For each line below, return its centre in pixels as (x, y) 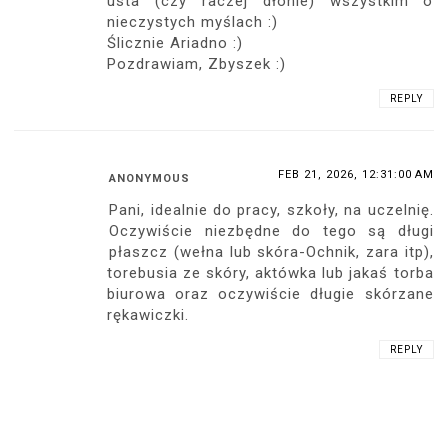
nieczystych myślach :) (193, 22)
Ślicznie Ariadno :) (175, 43)
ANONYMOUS (150, 179)
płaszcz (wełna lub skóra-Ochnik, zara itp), (271, 252)
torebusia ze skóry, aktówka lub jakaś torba (270, 273)
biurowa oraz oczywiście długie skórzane (270, 294)
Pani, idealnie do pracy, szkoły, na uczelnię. (271, 210)
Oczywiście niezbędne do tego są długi (271, 231)
